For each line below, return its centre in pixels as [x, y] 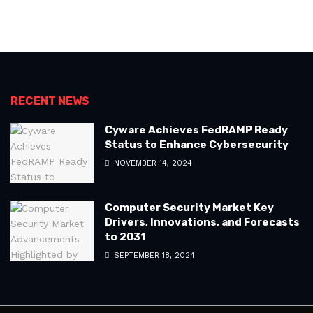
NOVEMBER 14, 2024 [152, 163]
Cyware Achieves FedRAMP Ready [196, 130]
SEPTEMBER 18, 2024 [153, 255]
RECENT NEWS [50, 101]
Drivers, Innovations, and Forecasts [202, 222]
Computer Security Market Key [189, 207]
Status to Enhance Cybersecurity [197, 145]
